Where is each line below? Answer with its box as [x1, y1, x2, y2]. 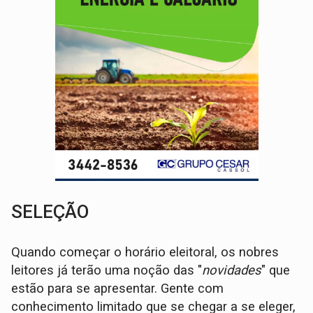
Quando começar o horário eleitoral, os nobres [11, 245, 279, 261]
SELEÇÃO [11, 201, 89, 223]
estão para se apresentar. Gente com [11, 281, 224, 297]
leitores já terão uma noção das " [11, 263, 203, 279]
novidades [202, 263, 262, 279]
